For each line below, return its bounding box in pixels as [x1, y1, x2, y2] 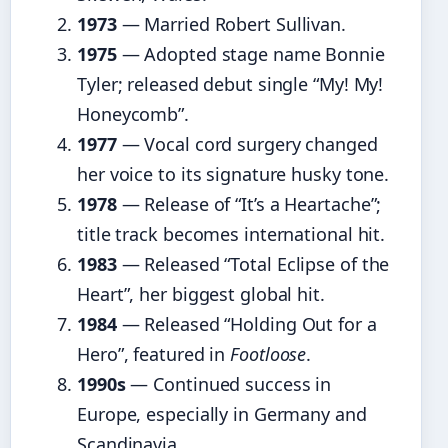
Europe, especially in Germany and [77, 402, 367, 427]
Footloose [230, 342, 307, 367]
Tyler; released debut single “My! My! [77, 72, 384, 97]
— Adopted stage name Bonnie [116, 42, 385, 67]
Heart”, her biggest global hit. [77, 282, 325, 307]
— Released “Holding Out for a [116, 312, 377, 337]
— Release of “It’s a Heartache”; [116, 192, 382, 217]
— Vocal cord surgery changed [116, 132, 378, 157]
